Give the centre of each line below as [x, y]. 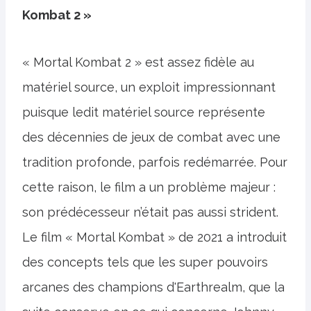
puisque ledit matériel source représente [144, 112]
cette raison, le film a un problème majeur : [149, 187]
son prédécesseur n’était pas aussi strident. [150, 212]
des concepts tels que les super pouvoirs [145, 262]
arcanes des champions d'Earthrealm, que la [153, 287]
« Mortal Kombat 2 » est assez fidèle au [138, 62]
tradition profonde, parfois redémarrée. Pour [155, 162]
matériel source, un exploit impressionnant [149, 87]
